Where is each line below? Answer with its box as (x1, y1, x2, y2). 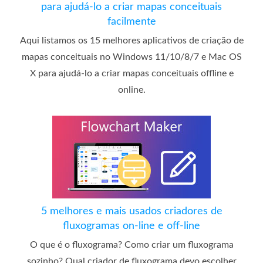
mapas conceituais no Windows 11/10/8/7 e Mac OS (21, 52, 242, 62)
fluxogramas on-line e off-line (63, 221, 200, 232)
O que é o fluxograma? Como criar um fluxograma (29, 240, 234, 250)
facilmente (107, 16, 156, 28)
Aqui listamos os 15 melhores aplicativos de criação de (19, 36, 244, 46)
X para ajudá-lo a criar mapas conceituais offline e (29, 69, 234, 79)
